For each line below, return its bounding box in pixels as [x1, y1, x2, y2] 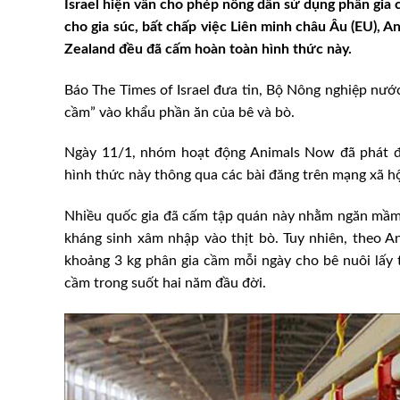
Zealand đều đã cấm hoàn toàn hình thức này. [64, 41, 352, 56]
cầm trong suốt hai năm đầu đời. [64, 276, 266, 291]
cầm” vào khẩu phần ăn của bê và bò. [64, 104, 295, 120]
